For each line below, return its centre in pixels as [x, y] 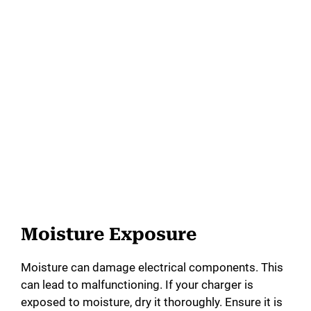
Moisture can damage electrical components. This [152, 268]
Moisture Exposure [109, 235]
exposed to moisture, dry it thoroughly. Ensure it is [152, 302]
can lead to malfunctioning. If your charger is [137, 285]
